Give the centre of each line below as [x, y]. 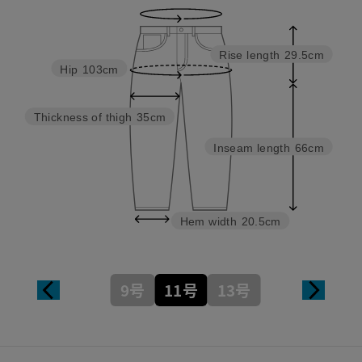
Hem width [208, 222]
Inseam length [252, 148]
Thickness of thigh [83, 118]
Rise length [250, 55]
